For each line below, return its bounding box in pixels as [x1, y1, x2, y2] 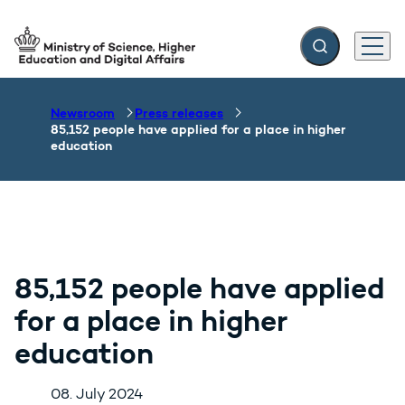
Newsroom [51, 105, 115, 121]
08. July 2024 [51, 385, 143, 403]
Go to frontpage [14, 45, 126, 63]
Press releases [135, 105, 223, 121]
